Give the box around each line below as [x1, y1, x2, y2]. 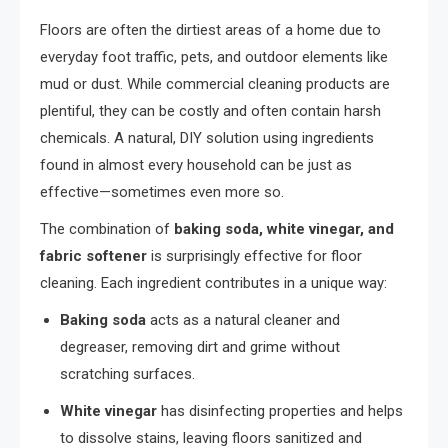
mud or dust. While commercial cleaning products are [40, 74, 390, 93]
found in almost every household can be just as [40, 155, 352, 174]
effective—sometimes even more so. [40, 182, 284, 201]
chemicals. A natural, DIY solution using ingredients [40, 128, 374, 147]
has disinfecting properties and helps [157, 401, 403, 420]
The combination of [40, 219, 174, 238]
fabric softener [40, 246, 147, 265]
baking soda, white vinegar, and [174, 219, 394, 238]
